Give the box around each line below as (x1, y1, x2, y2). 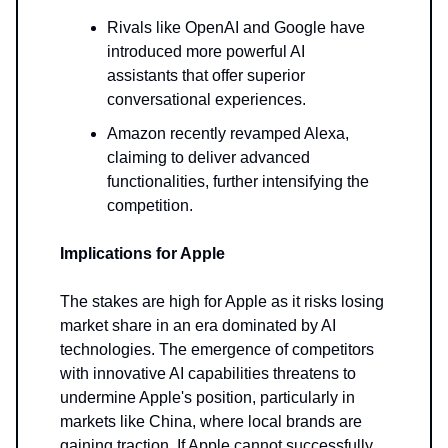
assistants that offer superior (107, 67, 305, 85)
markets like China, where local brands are (60, 413, 362, 431)
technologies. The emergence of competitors (60, 341, 374, 359)
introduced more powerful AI (107, 43, 305, 61)
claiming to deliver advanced (107, 149, 310, 167)
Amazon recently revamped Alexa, (107, 125, 349, 143)
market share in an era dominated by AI (60, 317, 336, 335)
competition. (107, 197, 193, 215)
